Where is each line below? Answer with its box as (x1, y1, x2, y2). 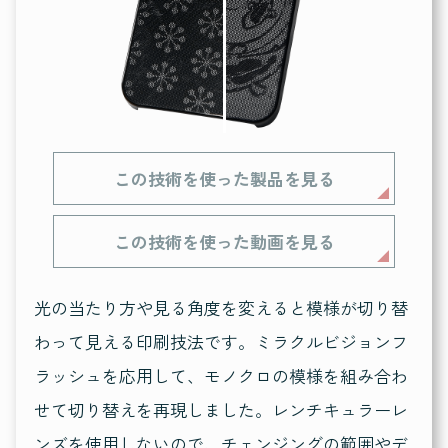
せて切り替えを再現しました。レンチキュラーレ (33, 397, 408, 423)
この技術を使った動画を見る (113, 229, 335, 255)
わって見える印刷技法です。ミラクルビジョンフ (33, 329, 408, 355)
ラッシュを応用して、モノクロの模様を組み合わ (33, 363, 408, 389)
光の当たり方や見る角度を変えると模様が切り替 (33, 295, 408, 321)
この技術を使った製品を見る (113, 166, 335, 192)
